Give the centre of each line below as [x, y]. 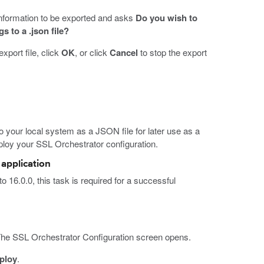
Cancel [123, 53]
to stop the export [172, 52]
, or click [92, 52]
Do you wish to [166, 18]
